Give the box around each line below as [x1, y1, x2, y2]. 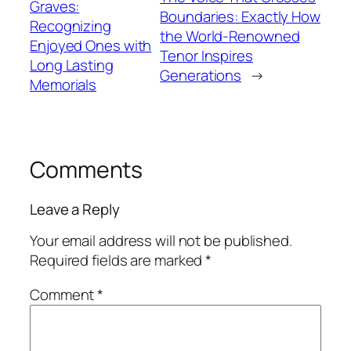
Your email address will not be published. [30, 230, 292, 251]
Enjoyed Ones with [30, 35, 152, 56]
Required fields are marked [30, 250, 206, 271]
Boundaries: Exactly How [160, 5, 320, 27]
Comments [30, 154, 143, 186]
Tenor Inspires [160, 45, 253, 66]
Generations [160, 64, 242, 85]
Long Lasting [30, 55, 114, 76]
